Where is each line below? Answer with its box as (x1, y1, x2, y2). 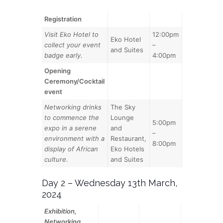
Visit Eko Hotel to (44, 30, 99, 39)
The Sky (111, 103, 136, 111)
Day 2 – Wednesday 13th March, (42, 177, 177, 188)
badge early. (44, 51, 83, 60)
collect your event (44, 41, 101, 49)
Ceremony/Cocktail (44, 77, 105, 86)
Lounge (111, 113, 134, 122)
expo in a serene (44, 124, 97, 132)
